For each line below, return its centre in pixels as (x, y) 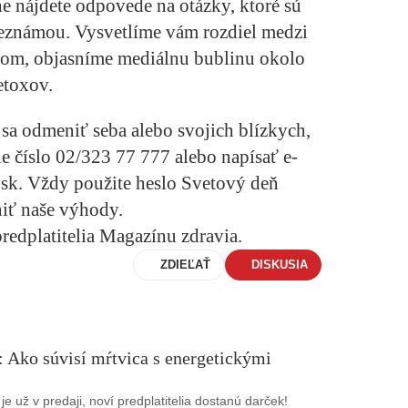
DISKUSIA (280, 265)
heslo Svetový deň (207, 184)
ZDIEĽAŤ (185, 265)
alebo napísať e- (234, 157)
